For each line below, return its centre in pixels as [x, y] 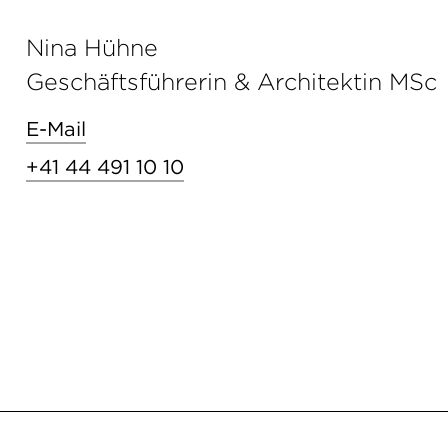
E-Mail [55, 128]
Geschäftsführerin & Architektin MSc [231, 81]
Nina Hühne [91, 47]
